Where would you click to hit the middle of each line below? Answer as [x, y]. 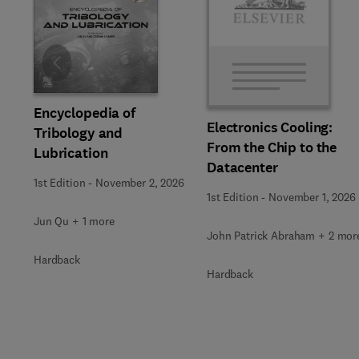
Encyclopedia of [85, 113]
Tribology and [79, 133]
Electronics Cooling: [270, 127]
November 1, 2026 [312, 197]
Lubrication [71, 153]
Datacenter [242, 167]
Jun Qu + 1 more [74, 221]
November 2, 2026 [140, 183]
